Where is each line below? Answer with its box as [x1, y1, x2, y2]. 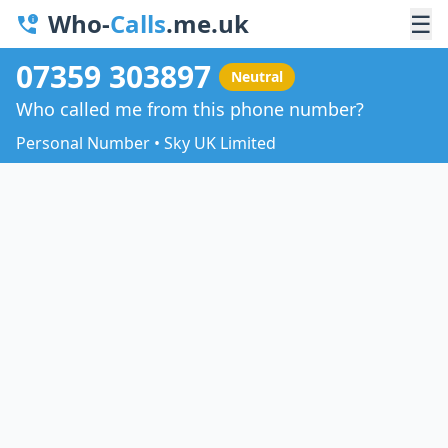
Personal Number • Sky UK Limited [16, 131, 276, 154]
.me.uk [166, 7, 249, 40]
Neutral [231, 66, 283, 86]
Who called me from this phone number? [16, 96, 364, 121]
